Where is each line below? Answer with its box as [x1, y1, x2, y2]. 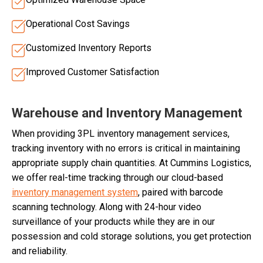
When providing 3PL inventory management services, [12, 128, 230, 140]
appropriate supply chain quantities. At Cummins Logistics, [12, 157, 251, 169]
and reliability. [12, 245, 68, 257]
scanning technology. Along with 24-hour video [12, 201, 201, 213]
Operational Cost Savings [26, 18, 130, 30]
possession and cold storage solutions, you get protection [12, 231, 251, 242]
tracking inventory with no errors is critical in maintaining [12, 143, 240, 154]
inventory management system [12, 187, 138, 198]
